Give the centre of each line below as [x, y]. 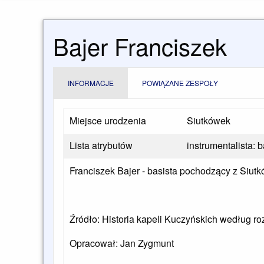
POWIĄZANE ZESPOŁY [180, 83]
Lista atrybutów [101, 146]
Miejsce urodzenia [108, 121]
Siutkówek [209, 121]
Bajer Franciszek [140, 46]
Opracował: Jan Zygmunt [122, 243]
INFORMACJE [91, 83]
